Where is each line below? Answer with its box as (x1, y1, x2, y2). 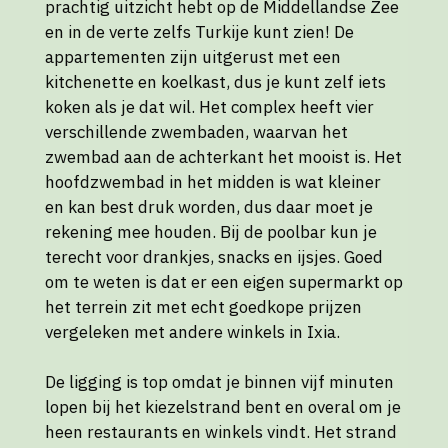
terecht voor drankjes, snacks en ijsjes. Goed (45, 245, 383, 268)
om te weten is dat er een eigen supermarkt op (45, 270, 403, 293)
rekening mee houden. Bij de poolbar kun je (45, 220, 377, 243)
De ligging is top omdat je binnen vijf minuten (45, 370, 394, 393)
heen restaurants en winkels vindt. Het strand (45, 420, 397, 443)
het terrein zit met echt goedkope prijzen (45, 295, 362, 318)
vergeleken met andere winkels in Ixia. (45, 320, 340, 343)
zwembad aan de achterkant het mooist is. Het (45, 145, 402, 168)
